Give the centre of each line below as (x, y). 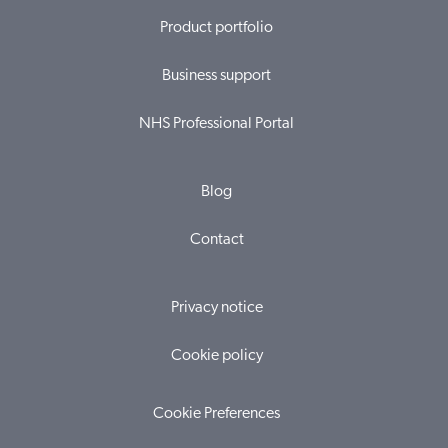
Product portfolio (216, 28)
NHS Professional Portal (216, 124)
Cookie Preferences (216, 414)
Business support (216, 76)
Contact (216, 240)
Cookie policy (216, 356)
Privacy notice (216, 308)
